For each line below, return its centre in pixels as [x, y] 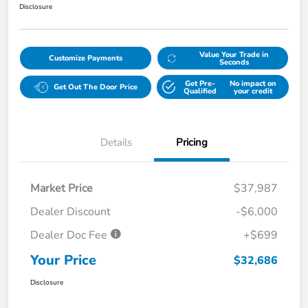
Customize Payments [85, 58]
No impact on [253, 83]
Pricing [192, 143]
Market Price [62, 189]
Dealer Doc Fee [70, 235]
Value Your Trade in [234, 54]
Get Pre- [200, 83]
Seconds [234, 62]
